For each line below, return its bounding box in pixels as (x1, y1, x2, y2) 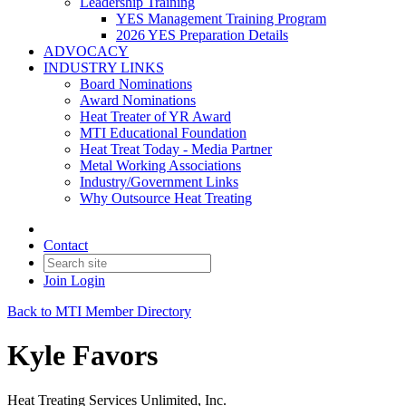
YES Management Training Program (116, 11, 326, 26)
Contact (43, 237, 88, 253)
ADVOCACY (43, 43, 129, 59)
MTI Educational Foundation (80, 125, 246, 140)
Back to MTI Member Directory (7, 304, 191, 319)
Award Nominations (80, 92, 196, 108)
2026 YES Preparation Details (116, 27, 288, 43)
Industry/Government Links (80, 174, 238, 189)
